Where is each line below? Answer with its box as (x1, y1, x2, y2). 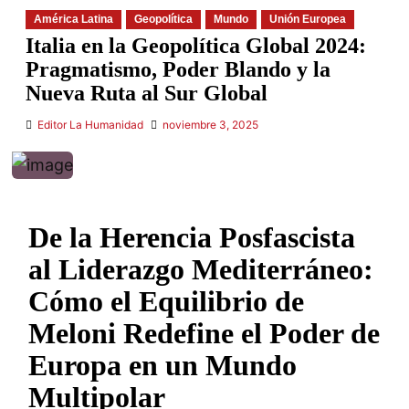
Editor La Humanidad (37, 118, 143, 131)
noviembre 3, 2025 (162, 118, 258, 131)
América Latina (33, 13, 113, 26)
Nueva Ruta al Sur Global (25, 81, 267, 105)
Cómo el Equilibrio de (27, 285, 304, 319)
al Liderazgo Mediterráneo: (27, 253, 373, 287)
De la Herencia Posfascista (27, 221, 355, 255)
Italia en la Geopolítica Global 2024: (25, 34, 366, 58)
